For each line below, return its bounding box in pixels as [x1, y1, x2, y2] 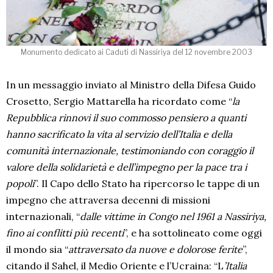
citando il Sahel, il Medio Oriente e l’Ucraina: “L [6, 259, 224, 272]
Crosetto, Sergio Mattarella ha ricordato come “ [6, 94, 232, 107]
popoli [6, 177, 34, 190]
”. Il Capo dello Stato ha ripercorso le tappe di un [34, 177, 260, 190]
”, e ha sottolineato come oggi [124, 226, 262, 239]
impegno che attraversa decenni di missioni [6, 193, 210, 206]
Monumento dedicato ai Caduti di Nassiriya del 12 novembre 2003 [21, 47, 252, 57]
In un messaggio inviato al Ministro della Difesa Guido [6, 78, 256, 91]
